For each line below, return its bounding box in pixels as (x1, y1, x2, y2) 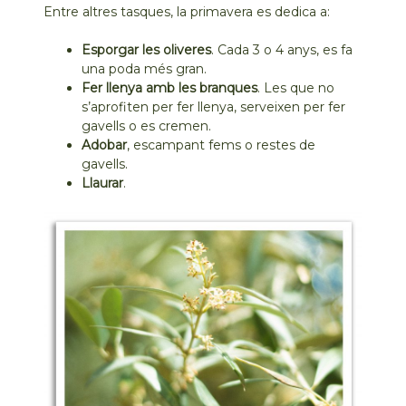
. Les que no (257, 79, 335, 96)
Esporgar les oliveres (82, 41, 212, 58)
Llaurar (82, 174, 124, 191)
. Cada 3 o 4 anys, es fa (211, 41, 353, 58)
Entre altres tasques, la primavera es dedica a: (43, 3, 331, 20)
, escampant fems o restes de (127, 136, 316, 153)
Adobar (82, 136, 128, 153)
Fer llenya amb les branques (82, 79, 258, 96)
